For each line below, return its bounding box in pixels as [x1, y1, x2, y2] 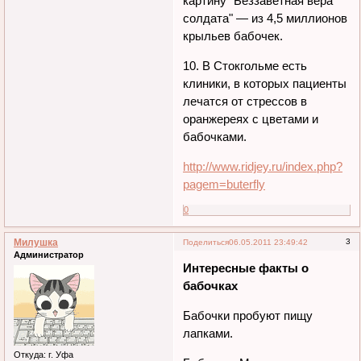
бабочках [183, 278, 239, 293]
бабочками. [183, 129, 247, 143]
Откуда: [14, 349, 46, 359]
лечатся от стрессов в [183, 93, 308, 108]
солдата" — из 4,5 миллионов [183, 10, 348, 25]
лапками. [183, 326, 234, 340]
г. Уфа [46, 349, 73, 359]
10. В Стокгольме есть [183, 58, 308, 73]
